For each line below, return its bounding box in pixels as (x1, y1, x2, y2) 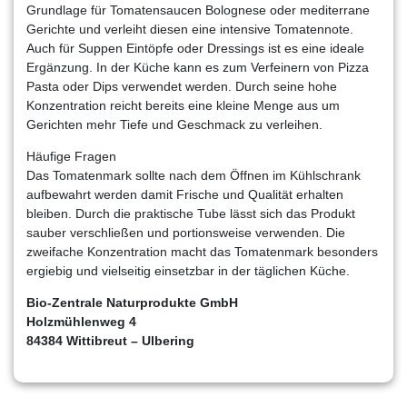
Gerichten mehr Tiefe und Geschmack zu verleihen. (26, 116, 323, 132)
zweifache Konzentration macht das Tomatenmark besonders (26, 243, 378, 259)
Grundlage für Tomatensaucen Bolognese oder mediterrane (26, 2, 370, 17)
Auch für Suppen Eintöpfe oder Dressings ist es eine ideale (26, 40, 364, 55)
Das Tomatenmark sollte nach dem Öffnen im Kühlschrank (26, 167, 361, 183)
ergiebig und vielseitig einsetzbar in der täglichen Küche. (26, 263, 350, 278)
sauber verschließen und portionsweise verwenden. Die (26, 224, 345, 240)
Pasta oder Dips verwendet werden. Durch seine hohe (26, 78, 337, 94)
